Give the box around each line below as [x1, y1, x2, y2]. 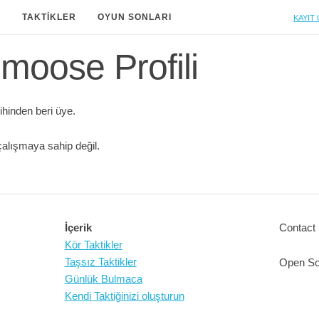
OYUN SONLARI [98, 12, 172, 22]
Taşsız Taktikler [64, 256, 137, 268]
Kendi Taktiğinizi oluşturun [64, 290, 184, 302]
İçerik [64, 221, 92, 234]
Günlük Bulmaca [64, 273, 142, 285]
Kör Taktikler [64, 239, 122, 251]
